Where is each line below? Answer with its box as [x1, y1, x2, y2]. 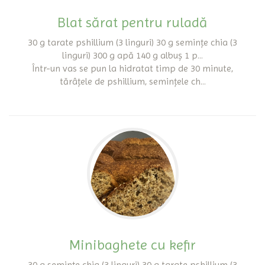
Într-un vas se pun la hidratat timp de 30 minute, [32, 63, 233, 74]
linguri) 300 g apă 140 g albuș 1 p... [62, 50, 203, 61]
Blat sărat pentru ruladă [57, 14, 208, 31]
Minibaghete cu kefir [69, 237, 196, 253]
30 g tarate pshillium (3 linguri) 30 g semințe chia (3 [28, 37, 237, 48]
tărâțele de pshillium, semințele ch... [59, 76, 206, 87]
